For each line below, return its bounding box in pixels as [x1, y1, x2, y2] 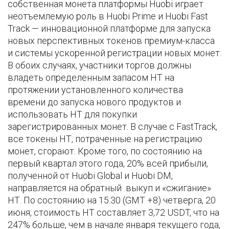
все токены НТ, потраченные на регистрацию [8, 133, 202, 145]
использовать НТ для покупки [8, 109, 137, 120]
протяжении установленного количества [8, 84, 183, 96]
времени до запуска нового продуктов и [8, 97, 181, 108]
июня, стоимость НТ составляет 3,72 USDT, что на [8, 207, 219, 218]
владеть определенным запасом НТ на [8, 72, 174, 83]
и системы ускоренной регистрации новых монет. [8, 48, 221, 59]
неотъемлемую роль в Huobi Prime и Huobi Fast [8, 11, 208, 22]
